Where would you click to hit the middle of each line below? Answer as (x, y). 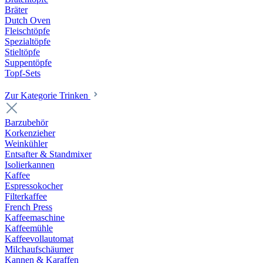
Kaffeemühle (29, 228)
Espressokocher (34, 186)
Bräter (16, 10)
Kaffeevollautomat (39, 239)
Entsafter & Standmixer (48, 154)
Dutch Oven (28, 20)
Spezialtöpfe (28, 41)
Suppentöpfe (28, 63)
